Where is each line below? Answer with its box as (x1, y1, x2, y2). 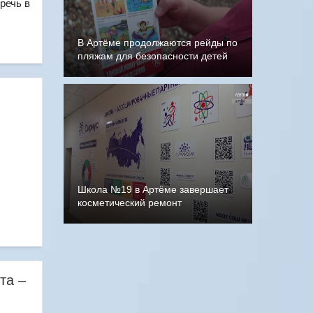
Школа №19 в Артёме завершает (78, 184, 228, 195)
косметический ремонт (78, 197, 182, 208)
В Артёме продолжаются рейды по (78, 37, 238, 48)
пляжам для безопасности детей (78, 50, 228, 61)
